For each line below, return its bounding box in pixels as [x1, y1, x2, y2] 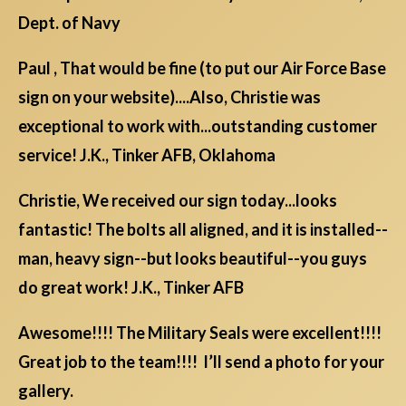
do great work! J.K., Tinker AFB [18, 277, 244, 298]
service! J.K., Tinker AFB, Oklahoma [18, 145, 275, 166]
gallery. [18, 381, 73, 401]
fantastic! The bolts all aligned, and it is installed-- [18, 219, 388, 240]
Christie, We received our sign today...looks [18, 190, 337, 211]
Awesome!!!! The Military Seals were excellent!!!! [18, 323, 382, 343]
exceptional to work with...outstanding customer [18, 116, 377, 137]
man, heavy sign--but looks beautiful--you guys [18, 248, 367, 269]
